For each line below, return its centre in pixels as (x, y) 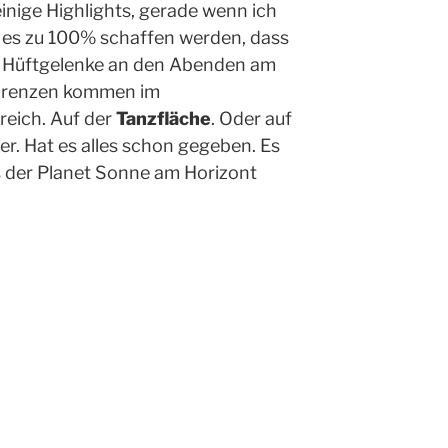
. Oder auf (251, 119)
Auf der (83, 119)
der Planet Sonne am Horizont (131, 173)
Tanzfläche (163, 119)
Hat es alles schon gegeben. (140, 146)
